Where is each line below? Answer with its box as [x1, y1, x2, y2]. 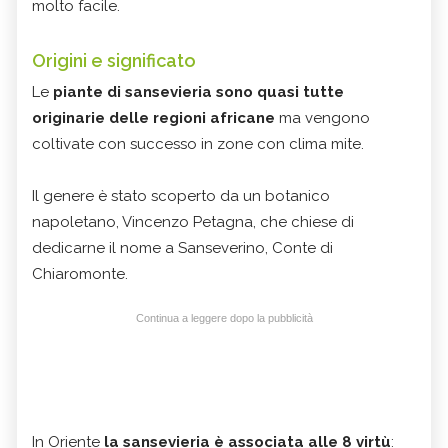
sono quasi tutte [216, 83, 344, 102]
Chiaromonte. [32, 265, 128, 284]
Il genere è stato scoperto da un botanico [32, 187, 330, 206]
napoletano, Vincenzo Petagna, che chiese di [32, 213, 354, 232]
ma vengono [275, 109, 370, 128]
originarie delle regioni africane [32, 109, 275, 128]
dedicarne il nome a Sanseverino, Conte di [32, 239, 333, 258]
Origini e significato [32, 50, 196, 72]
